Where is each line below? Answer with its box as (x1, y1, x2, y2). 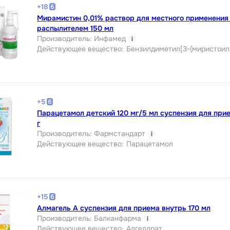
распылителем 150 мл (37, 23, 113, 33)
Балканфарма (94, 213, 141, 223)
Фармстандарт (94, 128, 145, 138)
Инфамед (94, 33, 126, 43)
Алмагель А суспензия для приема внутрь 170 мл (37, 203, 210, 213)
